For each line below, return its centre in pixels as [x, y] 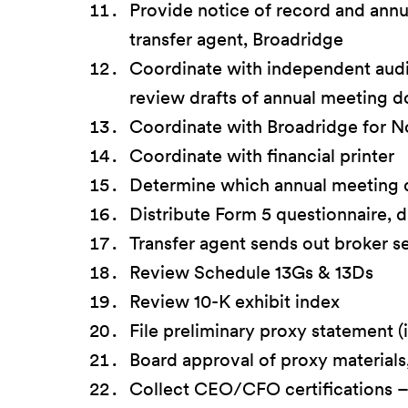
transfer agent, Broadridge [236, 40]
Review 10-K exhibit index [235, 302]
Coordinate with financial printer [262, 156]
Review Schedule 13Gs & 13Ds [251, 273]
